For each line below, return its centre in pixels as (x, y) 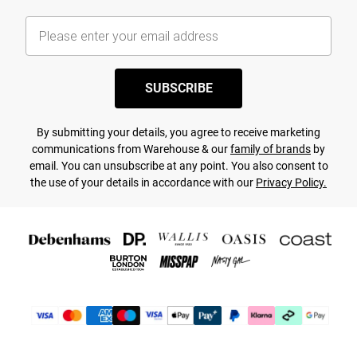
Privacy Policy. (291, 183)
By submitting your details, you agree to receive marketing (178, 133)
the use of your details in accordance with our (143, 183)
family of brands (271, 149)
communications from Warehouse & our (131, 149)
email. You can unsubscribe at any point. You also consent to (178, 166)
